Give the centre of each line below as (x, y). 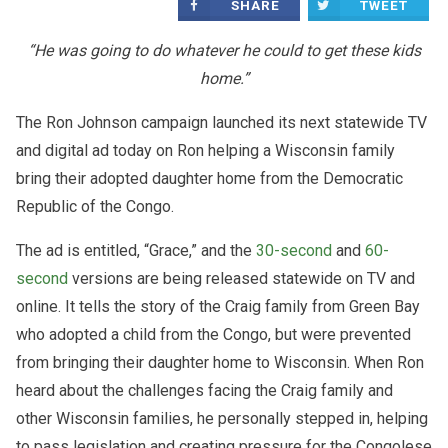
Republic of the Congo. (95, 207)
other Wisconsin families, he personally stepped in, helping (222, 419)
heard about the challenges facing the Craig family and (204, 391)
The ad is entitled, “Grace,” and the (136, 251)
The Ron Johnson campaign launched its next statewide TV (221, 123)
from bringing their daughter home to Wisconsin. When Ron (220, 363)
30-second (294, 251)
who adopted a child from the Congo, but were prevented (213, 335)
